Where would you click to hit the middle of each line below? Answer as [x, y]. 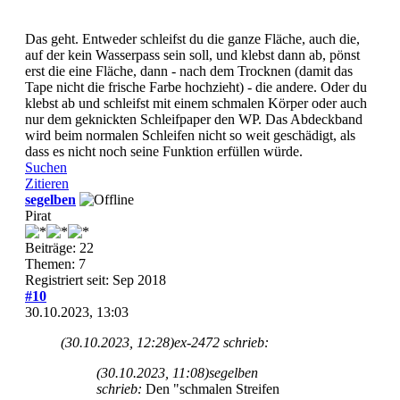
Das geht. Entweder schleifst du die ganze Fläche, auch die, [192, 39]
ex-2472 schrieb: [221, 343]
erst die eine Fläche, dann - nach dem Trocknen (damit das [189, 71]
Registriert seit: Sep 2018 [96, 280]
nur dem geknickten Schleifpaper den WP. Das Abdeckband [194, 120]
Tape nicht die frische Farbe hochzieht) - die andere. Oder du [196, 87]
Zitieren [47, 184]
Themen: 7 [55, 264]
